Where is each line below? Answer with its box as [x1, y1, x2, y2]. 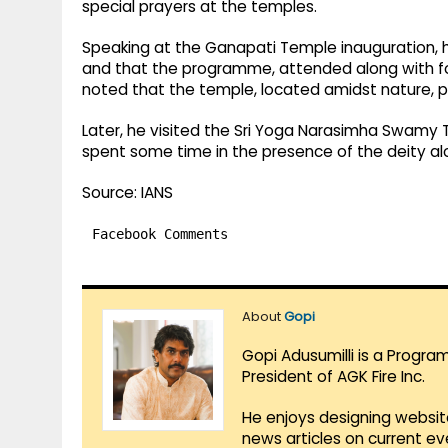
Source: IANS [82, 182, 173, 204]
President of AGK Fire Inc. [242, 366, 425, 388]
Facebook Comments [92, 226, 228, 243]
